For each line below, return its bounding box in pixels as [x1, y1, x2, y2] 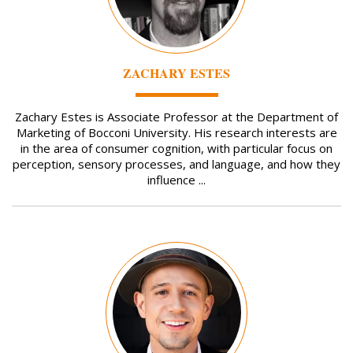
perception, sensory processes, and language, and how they [13, 156, 340, 173]
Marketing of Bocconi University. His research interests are [16, 124, 337, 141]
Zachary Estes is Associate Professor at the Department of [15, 109, 338, 125]
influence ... [147, 172, 206, 188]
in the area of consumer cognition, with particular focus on [20, 140, 333, 157]
